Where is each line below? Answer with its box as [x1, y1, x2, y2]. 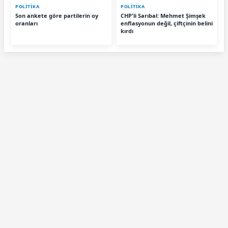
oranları [15, 19, 38, 27]
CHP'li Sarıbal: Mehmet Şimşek [121, 12, 206, 20]
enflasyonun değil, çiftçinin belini [121, 19, 213, 27]
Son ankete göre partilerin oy [15, 12, 98, 20]
